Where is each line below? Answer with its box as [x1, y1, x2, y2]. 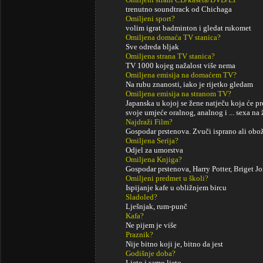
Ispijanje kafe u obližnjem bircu [126, 183, 227, 192]
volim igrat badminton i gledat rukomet [126, 23, 251, 32]
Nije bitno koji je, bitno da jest [126, 240, 223, 248]
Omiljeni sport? [126, 14, 175, 23]
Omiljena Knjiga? [126, 155, 182, 164]
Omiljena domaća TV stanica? [126, 33, 221, 42]
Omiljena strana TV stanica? [126, 52, 215, 60]
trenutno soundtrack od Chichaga [126, 5, 232, 14]
